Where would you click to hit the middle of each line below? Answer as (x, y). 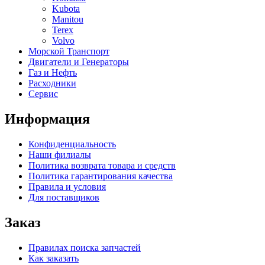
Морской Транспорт (69, 51)
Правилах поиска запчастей (85, 247)
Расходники (52, 83)
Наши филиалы (60, 154)
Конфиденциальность (72, 144)
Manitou (68, 19)
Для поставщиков (64, 197)
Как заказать (54, 258)
